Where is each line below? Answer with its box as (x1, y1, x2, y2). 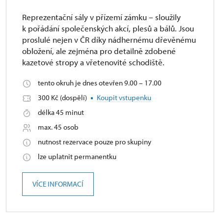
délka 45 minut (38, 108, 84, 117)
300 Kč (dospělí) (38, 93, 88, 102)
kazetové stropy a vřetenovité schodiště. (22, 57, 165, 67)
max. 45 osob (38, 122, 79, 132)
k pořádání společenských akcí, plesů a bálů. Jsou (22, 23, 194, 33)
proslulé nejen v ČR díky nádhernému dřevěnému (22, 34, 196, 45)
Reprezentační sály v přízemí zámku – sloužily (22, 12, 181, 22)
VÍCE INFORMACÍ (32, 179, 83, 189)
